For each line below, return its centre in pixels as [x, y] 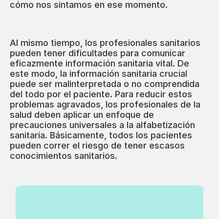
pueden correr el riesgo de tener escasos [97, 146]
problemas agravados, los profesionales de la [105, 105]
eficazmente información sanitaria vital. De [99, 64]
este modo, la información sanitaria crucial [99, 74]
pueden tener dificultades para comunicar [98, 53]
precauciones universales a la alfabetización [102, 125]
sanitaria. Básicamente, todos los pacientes [101, 135]
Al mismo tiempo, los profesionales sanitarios [105, 43]
